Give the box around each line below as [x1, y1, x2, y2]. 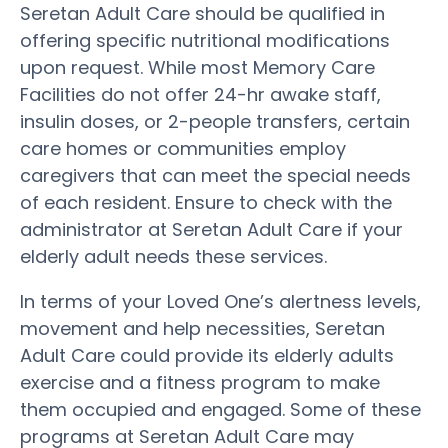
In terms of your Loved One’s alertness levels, [20, 288, 421, 314]
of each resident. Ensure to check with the [20, 189, 392, 215]
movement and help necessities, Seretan [20, 315, 385, 341]
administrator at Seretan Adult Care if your [20, 216, 403, 242]
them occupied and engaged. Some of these [20, 396, 421, 422]
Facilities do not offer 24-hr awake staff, [20, 81, 381, 107]
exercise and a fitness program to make [20, 369, 380, 395]
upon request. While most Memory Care [20, 54, 375, 80]
